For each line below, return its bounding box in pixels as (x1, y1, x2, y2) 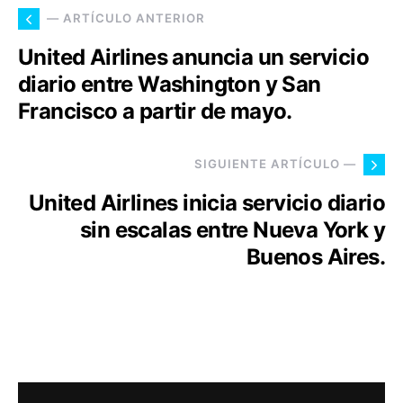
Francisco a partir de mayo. (18, 97, 292, 124)
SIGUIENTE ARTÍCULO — (194, 157, 356, 172)
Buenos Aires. (246, 243, 385, 270)
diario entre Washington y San (18, 70, 321, 97)
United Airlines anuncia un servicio (18, 43, 369, 70)
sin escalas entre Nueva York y (80, 216, 385, 243)
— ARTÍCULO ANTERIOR (47, 11, 205, 26)
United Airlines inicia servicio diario (28, 189, 385, 216)
